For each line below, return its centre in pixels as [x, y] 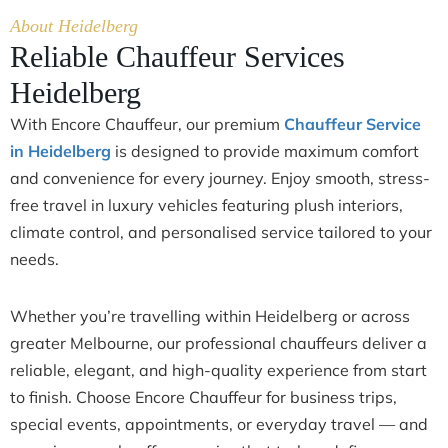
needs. [34, 258]
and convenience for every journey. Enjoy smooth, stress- [220, 177]
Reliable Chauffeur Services [177, 56]
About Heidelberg [74, 25]
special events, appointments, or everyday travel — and [219, 423]
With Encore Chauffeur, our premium [147, 123]
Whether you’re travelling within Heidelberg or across [210, 315]
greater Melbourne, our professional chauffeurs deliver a [218, 342]
